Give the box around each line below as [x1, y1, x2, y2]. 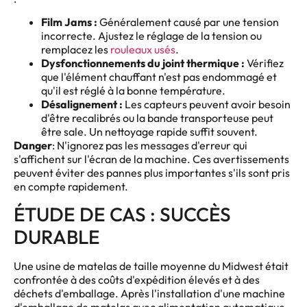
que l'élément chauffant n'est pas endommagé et [41, 69, 277, 84]
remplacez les [41, 42, 110, 56]
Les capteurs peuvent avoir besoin [123, 97, 291, 111]
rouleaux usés [110, 42, 175, 56]
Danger [14, 138, 52, 152]
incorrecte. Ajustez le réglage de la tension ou [41, 28, 262, 42]
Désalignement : [41, 97, 123, 111]
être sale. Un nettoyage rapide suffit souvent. [41, 124, 258, 138]
